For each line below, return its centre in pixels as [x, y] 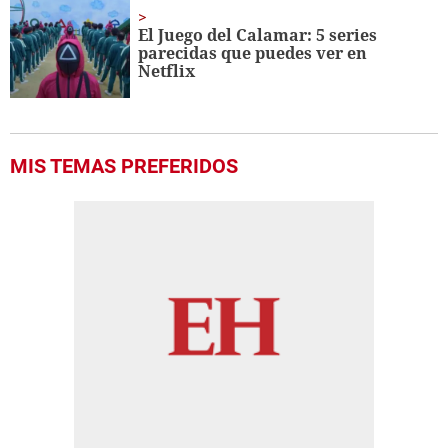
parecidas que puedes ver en [253, 53]
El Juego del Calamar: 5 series [258, 35]
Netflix [167, 71]
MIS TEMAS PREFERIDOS [124, 166]
